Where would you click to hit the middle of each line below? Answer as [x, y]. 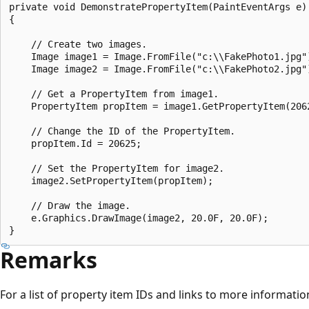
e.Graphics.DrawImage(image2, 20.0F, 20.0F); [139, 218]
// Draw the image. [70, 205]
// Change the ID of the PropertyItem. [122, 131]
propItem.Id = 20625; [75, 143]
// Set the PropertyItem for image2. [117, 168]
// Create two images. [78, 44]
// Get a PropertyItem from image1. [114, 93]
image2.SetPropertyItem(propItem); [111, 180]
